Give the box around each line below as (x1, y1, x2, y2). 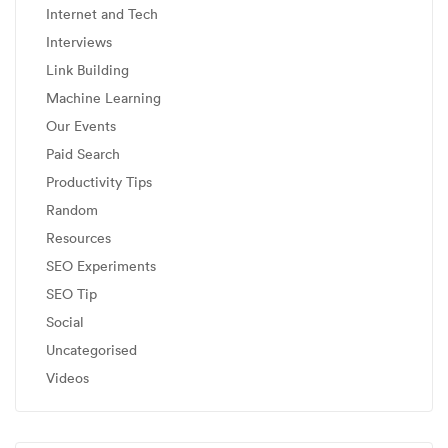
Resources (46, 229, 111, 247)
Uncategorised (46, 341, 137, 359)
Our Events (46, 117, 116, 135)
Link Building (46, 61, 129, 79)
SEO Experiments (46, 257, 156, 275)
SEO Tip (46, 285, 97, 303)
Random (46, 201, 98, 219)
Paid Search (46, 145, 120, 163)
